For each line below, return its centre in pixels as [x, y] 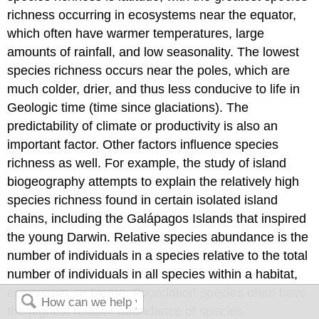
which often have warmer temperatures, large [136, 33]
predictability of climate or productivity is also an [143, 126]
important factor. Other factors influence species [143, 144]
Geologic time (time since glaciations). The [128, 107]
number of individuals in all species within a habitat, [153, 274]
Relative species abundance [194, 237]
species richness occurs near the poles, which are [149, 70]
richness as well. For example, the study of [130, 163]
